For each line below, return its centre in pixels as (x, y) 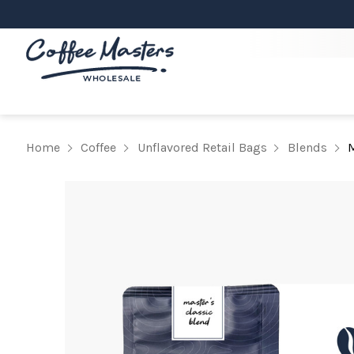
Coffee (99, 147)
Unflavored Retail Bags (202, 147)
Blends (307, 147)
